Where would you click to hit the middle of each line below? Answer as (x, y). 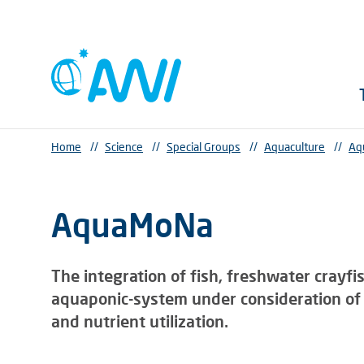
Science (124, 147)
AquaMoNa (132, 225)
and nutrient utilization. (140, 321)
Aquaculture (295, 147)
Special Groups (204, 147)
